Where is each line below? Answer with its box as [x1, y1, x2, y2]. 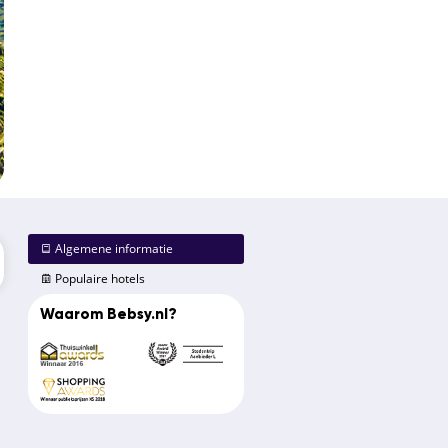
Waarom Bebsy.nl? [40, 307, 177, 323]
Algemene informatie [52, 240, 173, 258]
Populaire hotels [52, 270, 145, 288]
